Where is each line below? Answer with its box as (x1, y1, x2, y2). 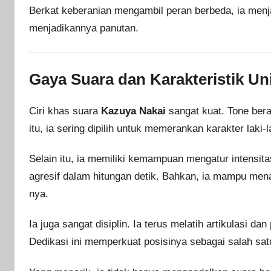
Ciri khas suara (29, 105, 101, 117)
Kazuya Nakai (101, 105, 166, 117)
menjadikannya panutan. (29, 22, 139, 34)
